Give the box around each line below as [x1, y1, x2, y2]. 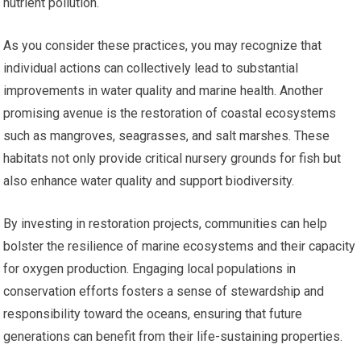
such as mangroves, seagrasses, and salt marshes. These [3, 128, 330, 144]
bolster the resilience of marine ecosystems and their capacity [3, 239, 356, 255]
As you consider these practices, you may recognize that [3, 38, 322, 54]
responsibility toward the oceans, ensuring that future [3, 306, 303, 322]
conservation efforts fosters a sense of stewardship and [3, 284, 325, 300]
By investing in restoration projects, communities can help [3, 216, 328, 232]
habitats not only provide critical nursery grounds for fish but [3, 151, 342, 167]
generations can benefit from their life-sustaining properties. [3, 329, 343, 345]
